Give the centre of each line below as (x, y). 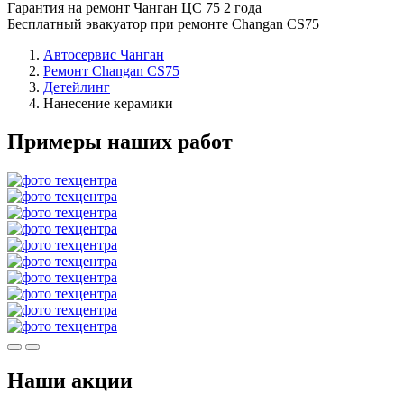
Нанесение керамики (108, 103)
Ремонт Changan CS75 (111, 70)
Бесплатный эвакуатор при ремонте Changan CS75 (163, 23)
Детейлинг (77, 87)
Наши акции (70, 380)
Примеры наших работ (120, 141)
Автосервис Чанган (104, 54)
